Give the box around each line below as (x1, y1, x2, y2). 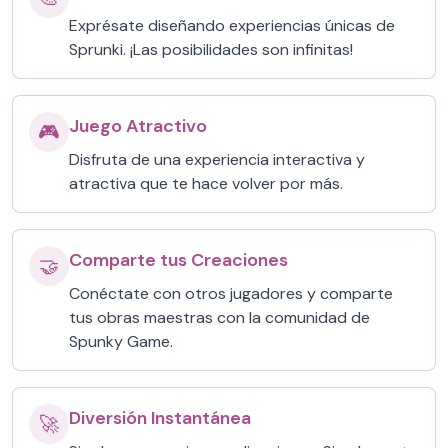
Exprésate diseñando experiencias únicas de (69, 15, 395, 36)
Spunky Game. (69, 331, 173, 352)
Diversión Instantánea (69, 406, 251, 430)
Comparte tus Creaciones (69, 248, 288, 272)
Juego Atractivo (69, 114, 207, 138)
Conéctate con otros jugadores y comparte (69, 283, 393, 304)
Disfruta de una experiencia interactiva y (69, 149, 365, 170)
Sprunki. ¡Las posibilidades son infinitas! (69, 39, 353, 60)
